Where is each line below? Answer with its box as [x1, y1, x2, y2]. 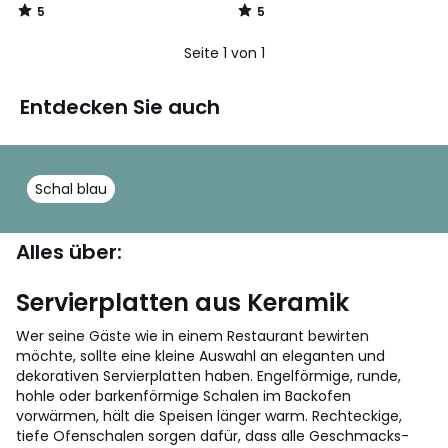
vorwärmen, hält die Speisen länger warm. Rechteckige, [16, 406, 402, 426]
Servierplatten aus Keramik [16, 286, 349, 319]
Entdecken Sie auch [20, 93, 220, 121]
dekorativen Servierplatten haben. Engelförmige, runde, [16, 366, 401, 386]
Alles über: [16, 238, 122, 266]
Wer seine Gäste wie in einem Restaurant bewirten [16, 326, 369, 346]
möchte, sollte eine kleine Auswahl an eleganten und [16, 346, 385, 366]
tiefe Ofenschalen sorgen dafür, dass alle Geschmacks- [16, 426, 409, 446]
